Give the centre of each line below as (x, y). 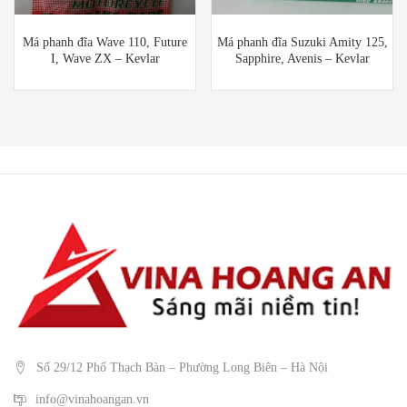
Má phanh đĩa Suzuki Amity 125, (302, 42)
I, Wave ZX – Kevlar (105, 58)
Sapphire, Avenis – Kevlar (302, 58)
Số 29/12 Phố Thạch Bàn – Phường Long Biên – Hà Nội (182, 367)
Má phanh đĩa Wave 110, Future (105, 42)
